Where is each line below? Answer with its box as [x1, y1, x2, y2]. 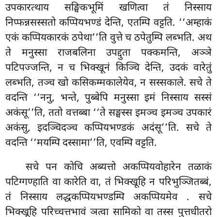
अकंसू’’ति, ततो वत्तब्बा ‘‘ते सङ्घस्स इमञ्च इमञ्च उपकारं [5, 107, 212, 121]
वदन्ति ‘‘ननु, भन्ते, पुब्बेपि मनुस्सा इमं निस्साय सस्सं [5, 92, 212, 106]
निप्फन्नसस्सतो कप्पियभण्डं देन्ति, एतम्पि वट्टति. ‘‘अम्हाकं [5, 16, 212, 31]
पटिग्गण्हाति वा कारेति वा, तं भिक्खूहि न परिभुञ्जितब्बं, [5, 176, 212, 190]
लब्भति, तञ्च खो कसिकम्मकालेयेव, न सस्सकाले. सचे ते [5, 77, 212, 91]
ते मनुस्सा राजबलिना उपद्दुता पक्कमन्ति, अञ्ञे [5, 46, 212, 61]
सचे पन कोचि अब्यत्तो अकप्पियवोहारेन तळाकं [26, 161, 212, 175]
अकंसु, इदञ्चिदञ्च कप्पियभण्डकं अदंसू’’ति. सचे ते [5, 122, 212, 136]
